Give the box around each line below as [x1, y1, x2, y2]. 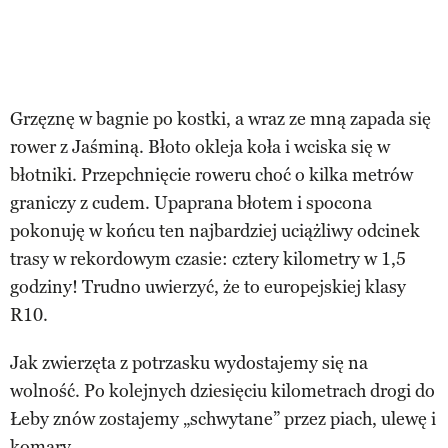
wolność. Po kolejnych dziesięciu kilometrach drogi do [10, 379, 435, 402]
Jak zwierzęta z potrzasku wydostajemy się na [10, 351, 368, 374]
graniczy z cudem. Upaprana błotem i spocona [10, 191, 372, 214]
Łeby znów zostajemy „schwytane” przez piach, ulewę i [10, 407, 436, 430]
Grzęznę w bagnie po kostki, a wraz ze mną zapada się [10, 107, 431, 130]
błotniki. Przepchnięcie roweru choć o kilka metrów [10, 163, 413, 186]
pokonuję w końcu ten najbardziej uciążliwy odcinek [10, 219, 420, 242]
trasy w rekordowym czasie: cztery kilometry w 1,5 [10, 247, 406, 270]
